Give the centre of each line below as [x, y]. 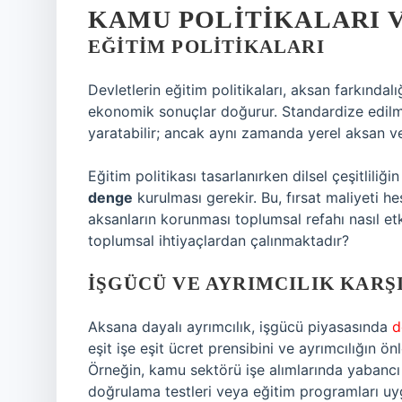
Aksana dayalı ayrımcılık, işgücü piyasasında [240, 327]
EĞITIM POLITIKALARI [206, 47]
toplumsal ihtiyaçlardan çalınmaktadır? [218, 240]
